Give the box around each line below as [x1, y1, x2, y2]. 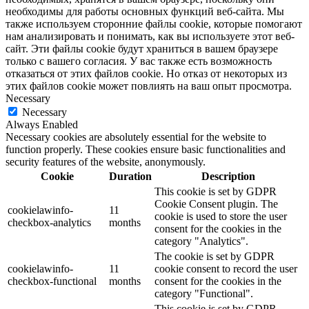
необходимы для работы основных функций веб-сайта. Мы [6, 5, 284, 17]
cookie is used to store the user [154, 210, 287, 222]
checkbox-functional [8, 275, 97, 287]
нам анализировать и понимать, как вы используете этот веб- [6, 30, 295, 42]
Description [201, 170, 255, 182]
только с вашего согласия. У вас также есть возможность [6, 54, 272, 67]
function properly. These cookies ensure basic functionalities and [6, 143, 286, 155]
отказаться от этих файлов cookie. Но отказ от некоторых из [6, 67, 287, 79]
